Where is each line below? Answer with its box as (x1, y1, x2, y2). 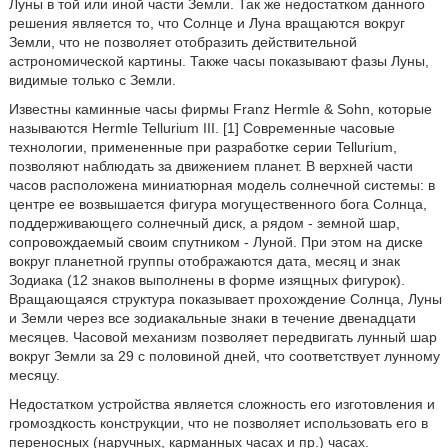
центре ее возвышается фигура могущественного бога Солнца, (8, 196, 427, 212)
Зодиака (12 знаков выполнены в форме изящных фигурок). (8, 272, 405, 288)
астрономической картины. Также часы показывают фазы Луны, (8, 53, 429, 69)
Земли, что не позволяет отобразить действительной (8, 34, 357, 50)
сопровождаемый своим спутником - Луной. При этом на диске (8, 234, 423, 250)
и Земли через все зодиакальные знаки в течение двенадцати (8, 310, 416, 326)
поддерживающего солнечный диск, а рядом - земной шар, (8, 215, 400, 231)
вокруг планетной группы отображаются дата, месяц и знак (8, 253, 400, 269)
